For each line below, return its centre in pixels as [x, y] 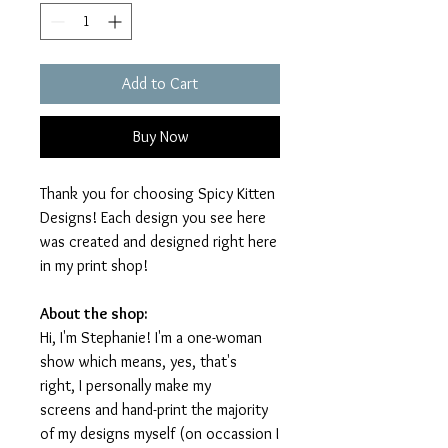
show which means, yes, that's [138, 362]
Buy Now [160, 137]
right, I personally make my [125, 386]
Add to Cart [160, 84]
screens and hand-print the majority [154, 410]
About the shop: [94, 314]
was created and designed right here [158, 242]
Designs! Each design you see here [153, 218]
